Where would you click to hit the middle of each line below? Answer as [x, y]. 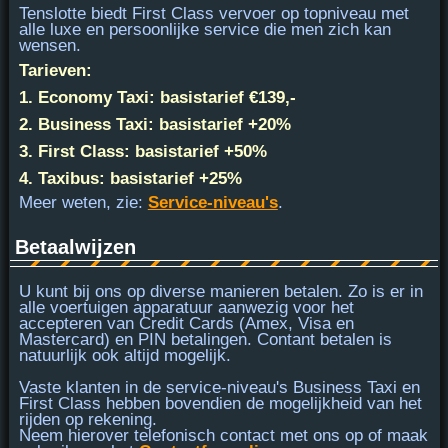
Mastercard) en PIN [92, 339]
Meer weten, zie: [83, 202]
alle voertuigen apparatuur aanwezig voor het [186, 307]
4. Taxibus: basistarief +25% [130, 178]
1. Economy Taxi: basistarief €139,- [157, 97]
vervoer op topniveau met [311, 13]
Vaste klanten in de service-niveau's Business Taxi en [219, 387]
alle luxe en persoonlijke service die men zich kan [204, 29]
